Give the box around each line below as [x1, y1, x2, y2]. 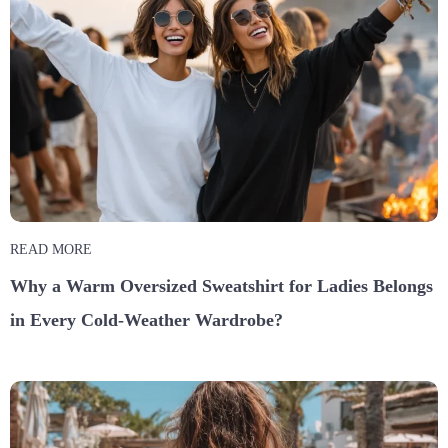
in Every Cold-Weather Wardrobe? [10, 309, 283, 330]
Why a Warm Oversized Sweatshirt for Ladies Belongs [10, 275, 433, 296]
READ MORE [10, 241, 92, 257]
